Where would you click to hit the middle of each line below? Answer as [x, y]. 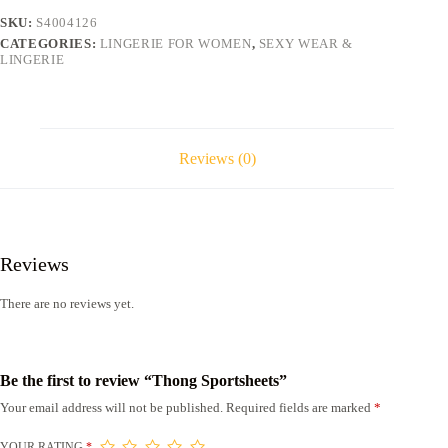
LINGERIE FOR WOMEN [175, 43]
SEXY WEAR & [305, 43]
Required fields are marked [300, 407]
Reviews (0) [217, 158]
